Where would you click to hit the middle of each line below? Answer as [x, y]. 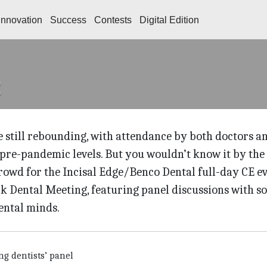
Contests [113, 20]
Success [68, 20]
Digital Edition [169, 20]
